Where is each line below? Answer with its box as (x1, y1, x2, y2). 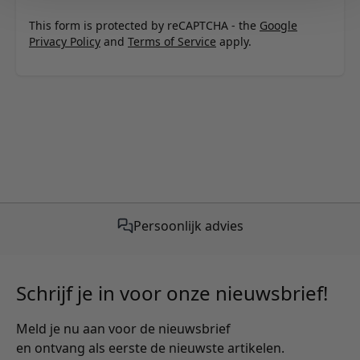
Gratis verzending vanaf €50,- (99, 216, 277, 235)
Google (260, 17, 297, 33)
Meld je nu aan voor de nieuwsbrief (16, 319, 231, 337)
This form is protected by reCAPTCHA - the (29, 17, 260, 33)
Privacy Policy (29, 33, 100, 49)
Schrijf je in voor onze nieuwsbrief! (16, 279, 328, 306)
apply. (216, 33, 252, 49)
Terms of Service (128, 33, 216, 49)
